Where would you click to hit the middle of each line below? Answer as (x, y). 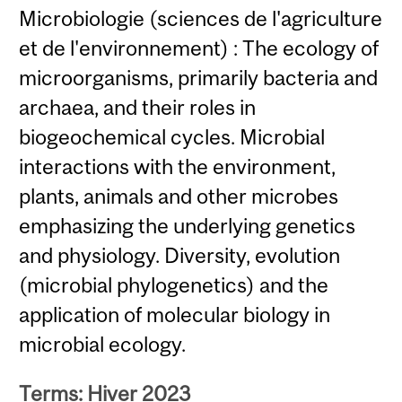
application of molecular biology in (175, 314)
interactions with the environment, (178, 166)
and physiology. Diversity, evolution (180, 255)
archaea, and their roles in (138, 107)
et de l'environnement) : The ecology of (199, 48)
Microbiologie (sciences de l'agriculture (201, 18)
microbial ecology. (103, 344)
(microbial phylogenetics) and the (174, 284)
